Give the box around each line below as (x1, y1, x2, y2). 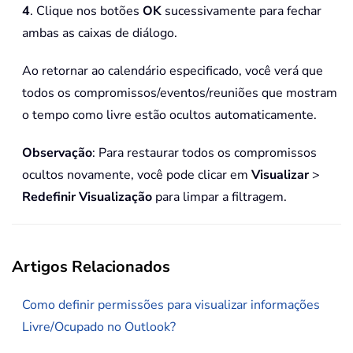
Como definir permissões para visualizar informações (22, 296, 320, 314)
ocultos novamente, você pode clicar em (22, 166, 251, 184)
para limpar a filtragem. (152, 188, 287, 206)
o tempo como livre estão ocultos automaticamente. (22, 106, 317, 124)
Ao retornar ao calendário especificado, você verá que (22, 62, 323, 80)
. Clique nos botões (30, 2, 143, 20)
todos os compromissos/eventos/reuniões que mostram (22, 84, 337, 102)
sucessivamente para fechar (165, 2, 321, 20)
